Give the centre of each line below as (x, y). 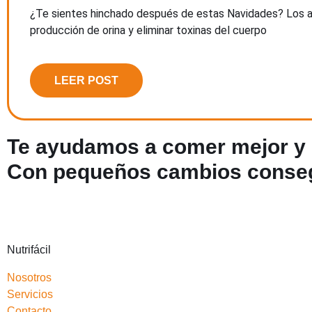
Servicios (30, 294)
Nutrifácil (29, 249)
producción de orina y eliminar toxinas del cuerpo (148, 31)
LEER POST (86, 80)
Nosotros (29, 277)
